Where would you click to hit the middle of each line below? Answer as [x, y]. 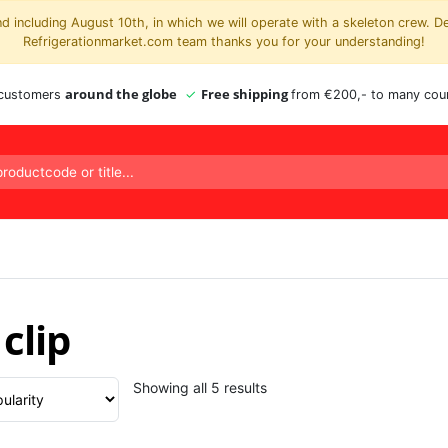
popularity [299, 428]
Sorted [288, 386]
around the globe [121, 94]
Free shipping [246, 94]
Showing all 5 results [200, 387]
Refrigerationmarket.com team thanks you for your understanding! [224, 41]
